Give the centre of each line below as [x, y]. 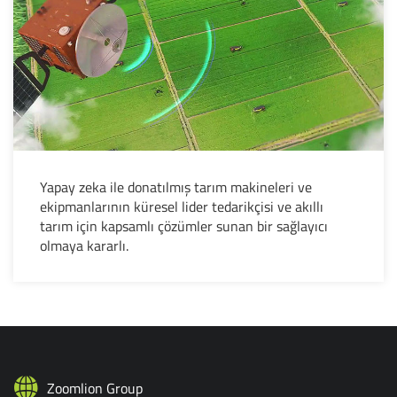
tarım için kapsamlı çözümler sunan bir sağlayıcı [184, 226]
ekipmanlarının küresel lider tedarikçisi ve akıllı [182, 206]
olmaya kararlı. [84, 245]
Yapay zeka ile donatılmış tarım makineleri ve [176, 187]
